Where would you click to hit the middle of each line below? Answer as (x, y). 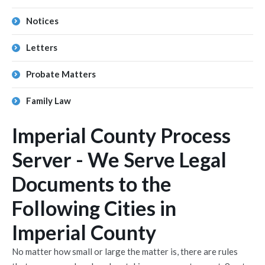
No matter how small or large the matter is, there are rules (125, 251)
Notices (42, 21)
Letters (42, 47)
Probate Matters (61, 74)
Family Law (49, 101)
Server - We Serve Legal (119, 159)
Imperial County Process (121, 135)
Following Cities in (94, 208)
